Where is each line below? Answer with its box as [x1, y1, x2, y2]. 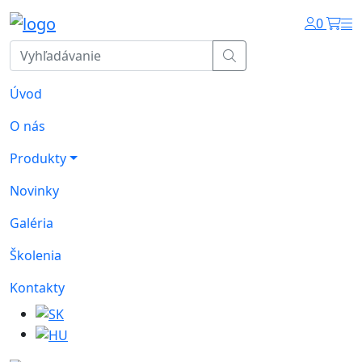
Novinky [10, 181, 59, 200]
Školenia [10, 246, 61, 264]
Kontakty [10, 278, 65, 297]
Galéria [10, 213, 53, 232]
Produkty [10, 149, 66, 167]
